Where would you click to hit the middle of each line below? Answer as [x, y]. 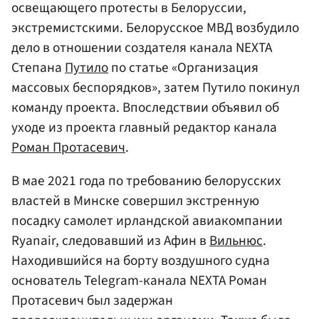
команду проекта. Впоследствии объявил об [145, 107]
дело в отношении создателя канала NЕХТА [142, 47]
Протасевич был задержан [92, 301]
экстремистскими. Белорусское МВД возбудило [155, 27]
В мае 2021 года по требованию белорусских [146, 181]
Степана [38, 67]
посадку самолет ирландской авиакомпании [147, 221]
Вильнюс [236, 241]
